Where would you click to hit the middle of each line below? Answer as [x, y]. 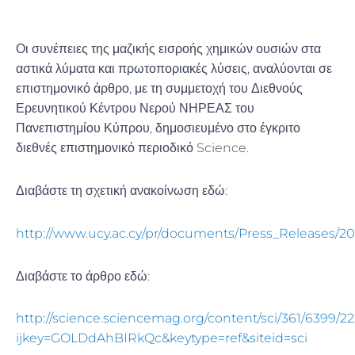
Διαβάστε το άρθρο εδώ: [83, 276]
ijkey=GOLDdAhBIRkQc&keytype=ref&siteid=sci [162, 338]
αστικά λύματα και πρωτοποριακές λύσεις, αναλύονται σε [174, 69]
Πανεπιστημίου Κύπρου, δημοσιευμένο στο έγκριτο [158, 128]
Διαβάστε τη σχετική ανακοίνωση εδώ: [122, 191]
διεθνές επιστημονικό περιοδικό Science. [132, 148]
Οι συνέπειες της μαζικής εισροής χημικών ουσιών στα [168, 49]
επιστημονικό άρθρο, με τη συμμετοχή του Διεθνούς [159, 89]
